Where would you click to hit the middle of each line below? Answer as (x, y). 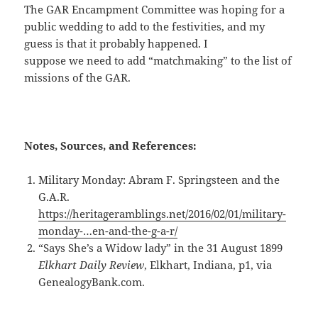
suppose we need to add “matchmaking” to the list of (158, 60)
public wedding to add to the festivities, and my (145, 26)
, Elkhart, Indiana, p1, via (208, 264)
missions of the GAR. (78, 77)
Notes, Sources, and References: (112, 145)
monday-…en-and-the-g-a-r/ (108, 230)
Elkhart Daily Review (92, 264)
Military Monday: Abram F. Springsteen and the (159, 179)
